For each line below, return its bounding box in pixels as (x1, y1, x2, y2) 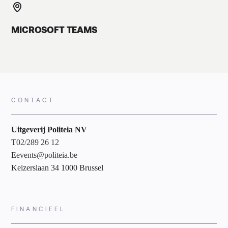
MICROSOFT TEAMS (11, 23, 97, 35)
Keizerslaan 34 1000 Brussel (11, 163, 104, 172)
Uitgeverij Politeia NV (11, 125, 88, 134)
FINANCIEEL (11, 205, 65, 212)
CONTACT (11, 96, 54, 103)
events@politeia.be (16, 150, 78, 159)
